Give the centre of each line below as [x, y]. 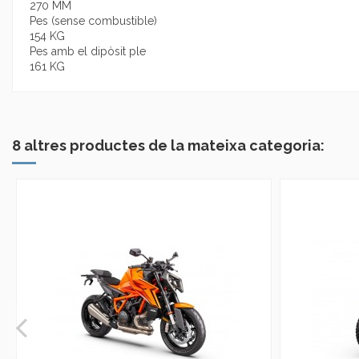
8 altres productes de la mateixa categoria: [168, 146]
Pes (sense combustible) [93, 21]
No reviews [58, 82]
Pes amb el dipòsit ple [88, 52]
